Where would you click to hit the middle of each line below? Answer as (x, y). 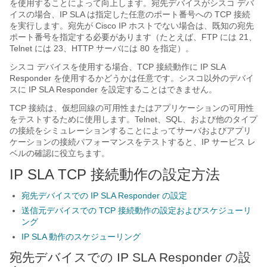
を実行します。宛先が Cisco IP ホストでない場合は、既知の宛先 (132, 26)
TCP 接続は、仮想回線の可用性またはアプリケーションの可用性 (132, 108)
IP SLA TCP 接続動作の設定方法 (115, 174)
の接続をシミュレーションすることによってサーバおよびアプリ (131, 131)
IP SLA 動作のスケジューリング (81, 237)
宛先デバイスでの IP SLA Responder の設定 (104, 195)
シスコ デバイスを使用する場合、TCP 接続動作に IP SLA (117, 67)
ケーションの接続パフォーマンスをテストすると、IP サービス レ (133, 142)
